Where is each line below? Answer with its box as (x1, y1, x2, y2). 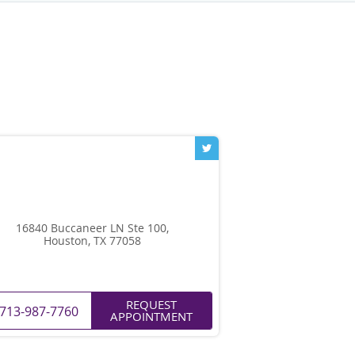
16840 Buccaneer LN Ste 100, (15, 219, 169, 235)
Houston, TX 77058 (43, 232, 141, 248)
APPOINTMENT (110, 307, 193, 324)
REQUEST (126, 296, 177, 312)
